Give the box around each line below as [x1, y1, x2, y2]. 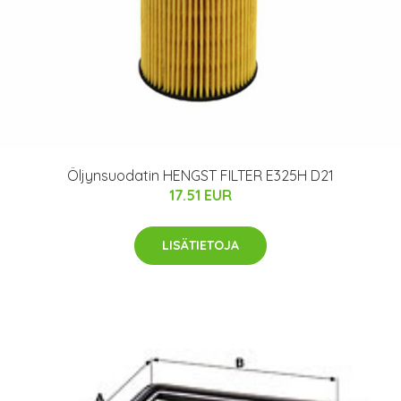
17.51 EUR [169, 186, 232, 205]
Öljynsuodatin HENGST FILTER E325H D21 [67, 166, 334, 185]
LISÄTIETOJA [162, 237, 239, 254]
